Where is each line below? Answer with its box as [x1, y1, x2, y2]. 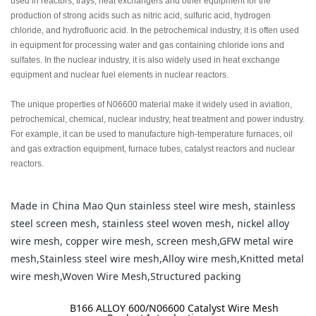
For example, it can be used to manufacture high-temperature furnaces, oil [11, 129, 293, 139]
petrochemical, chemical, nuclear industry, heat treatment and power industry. [11, 114, 305, 124]
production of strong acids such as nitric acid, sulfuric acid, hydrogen [11, 11, 271, 20]
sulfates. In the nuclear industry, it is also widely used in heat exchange [11, 55, 280, 65]
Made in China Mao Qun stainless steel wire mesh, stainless [11, 199, 296, 213]
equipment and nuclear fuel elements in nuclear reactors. [11, 70, 229, 80]
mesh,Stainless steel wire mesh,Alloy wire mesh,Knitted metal [11, 252, 304, 266]
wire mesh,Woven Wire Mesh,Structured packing [11, 269, 241, 284]
